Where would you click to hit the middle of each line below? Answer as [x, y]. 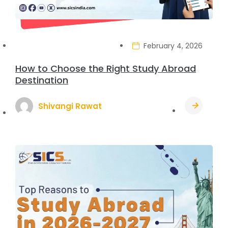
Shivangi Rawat [70, 106]
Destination [42, 80]
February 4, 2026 [173, 46]
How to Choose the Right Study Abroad [106, 68]
